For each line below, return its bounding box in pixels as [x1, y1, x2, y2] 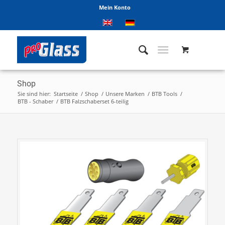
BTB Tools [151, 90, 177, 97]
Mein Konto [99, 4, 131, 11]
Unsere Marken [105, 90, 145, 97]
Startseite [53, 90, 78, 97]
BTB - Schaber [17, 97, 53, 105]
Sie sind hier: [17, 90, 51, 97]
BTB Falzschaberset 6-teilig [60, 97, 129, 105]
